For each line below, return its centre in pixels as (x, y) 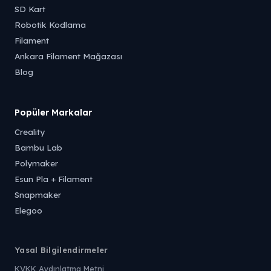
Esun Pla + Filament (54, 179)
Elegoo (28, 210)
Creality (30, 132)
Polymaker (36, 163)
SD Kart (30, 9)
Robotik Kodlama (50, 24)
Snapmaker (38, 194)
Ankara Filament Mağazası (68, 56)
